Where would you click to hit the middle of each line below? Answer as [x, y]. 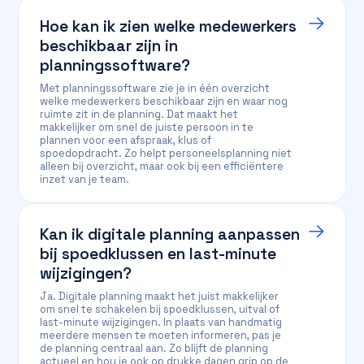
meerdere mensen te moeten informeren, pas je [161, 335]
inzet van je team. [85, 179]
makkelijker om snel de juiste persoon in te [147, 127]
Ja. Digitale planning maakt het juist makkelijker [160, 296]
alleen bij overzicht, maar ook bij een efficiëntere [162, 166]
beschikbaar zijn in [109, 46]
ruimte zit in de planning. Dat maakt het [139, 114]
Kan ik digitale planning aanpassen [170, 234]
